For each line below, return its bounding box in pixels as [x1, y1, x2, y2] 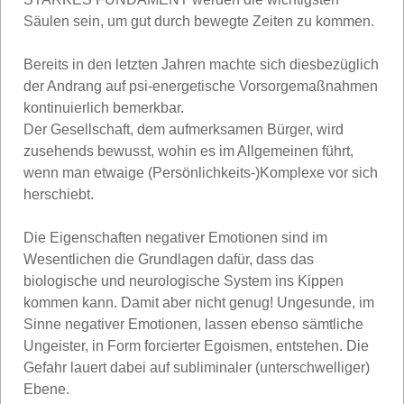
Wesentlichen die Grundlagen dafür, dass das [23, 251, 314, 267]
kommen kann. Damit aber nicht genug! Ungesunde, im [23, 294, 374, 310]
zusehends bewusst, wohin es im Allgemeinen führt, [23, 142, 353, 159]
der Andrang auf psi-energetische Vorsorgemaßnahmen [23, 78, 378, 94]
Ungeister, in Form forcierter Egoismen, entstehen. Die [23, 337, 369, 353]
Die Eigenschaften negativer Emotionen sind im [23, 229, 327, 245]
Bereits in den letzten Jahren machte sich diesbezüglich [23, 56, 379, 72]
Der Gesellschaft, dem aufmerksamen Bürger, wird [23, 121, 344, 137]
